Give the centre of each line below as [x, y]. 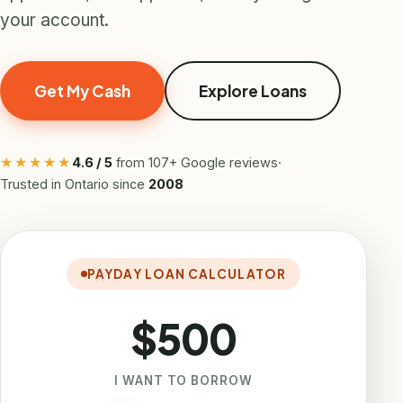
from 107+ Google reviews [195, 162]
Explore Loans [253, 91]
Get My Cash [82, 91]
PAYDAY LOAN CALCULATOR [187, 274]
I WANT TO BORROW [184, 381]
